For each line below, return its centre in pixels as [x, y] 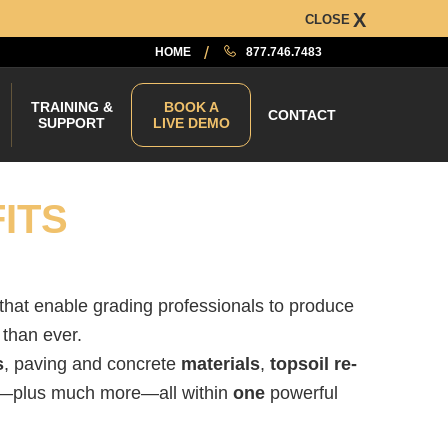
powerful [301, 393]
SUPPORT [71, 123]
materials [218, 364]
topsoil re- [313, 364]
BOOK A [191, 107]
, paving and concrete [90, 364]
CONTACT [302, 115]
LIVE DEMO [191, 123]
